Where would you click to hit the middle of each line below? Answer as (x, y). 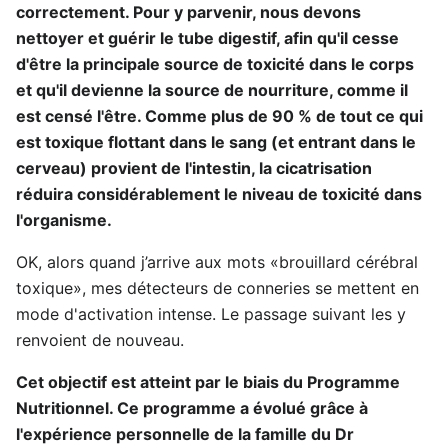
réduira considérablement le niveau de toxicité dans (219, 194)
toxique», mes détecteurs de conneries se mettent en (217, 288)
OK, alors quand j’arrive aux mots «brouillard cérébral (217, 262)
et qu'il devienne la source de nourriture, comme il (212, 90)
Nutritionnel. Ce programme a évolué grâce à (192, 408)
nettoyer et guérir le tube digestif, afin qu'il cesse (207, 38)
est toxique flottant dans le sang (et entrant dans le (216, 142)
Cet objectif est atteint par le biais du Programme (208, 382)
